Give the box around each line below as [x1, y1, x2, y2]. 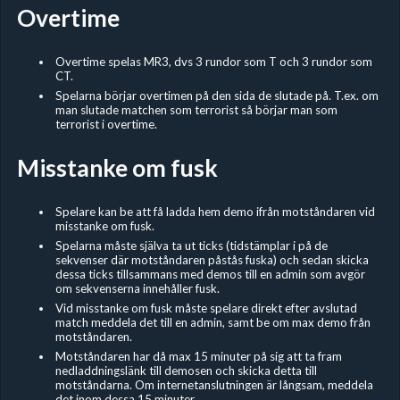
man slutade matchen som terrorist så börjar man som [54, 102, 337, 117]
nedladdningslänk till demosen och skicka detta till [54, 362, 317, 378]
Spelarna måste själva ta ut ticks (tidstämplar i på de [54, 237, 328, 253]
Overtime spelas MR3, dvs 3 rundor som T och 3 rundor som [54, 54, 372, 69]
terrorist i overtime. [54, 116, 157, 131]
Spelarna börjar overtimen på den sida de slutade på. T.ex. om [54, 87, 379, 103]
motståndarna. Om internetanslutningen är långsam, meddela [54, 377, 373, 392]
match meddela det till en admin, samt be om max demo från [54, 314, 371, 329]
